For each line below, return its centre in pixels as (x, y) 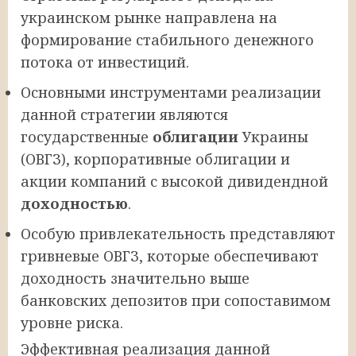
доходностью (74, 204)
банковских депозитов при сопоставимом (176, 301)
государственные (87, 137)
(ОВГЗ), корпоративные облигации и (155, 159)
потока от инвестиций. (105, 62)
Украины (273, 137)
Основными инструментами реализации (171, 93)
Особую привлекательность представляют (178, 234)
